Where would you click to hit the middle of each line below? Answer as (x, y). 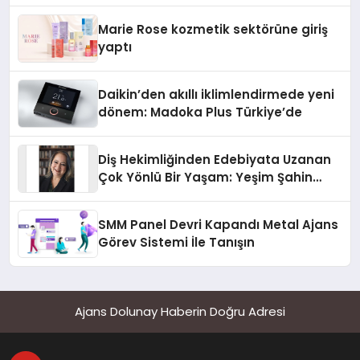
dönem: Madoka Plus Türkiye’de (200, 112)
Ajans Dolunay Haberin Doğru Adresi (180, 312)
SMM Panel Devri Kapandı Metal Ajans (219, 225)
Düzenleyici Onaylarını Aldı (183, 18)
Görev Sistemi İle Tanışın (177, 243)
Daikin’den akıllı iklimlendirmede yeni (217, 95)
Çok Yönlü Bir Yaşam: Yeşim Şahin (206, 178)
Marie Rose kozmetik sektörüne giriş (213, 30)
